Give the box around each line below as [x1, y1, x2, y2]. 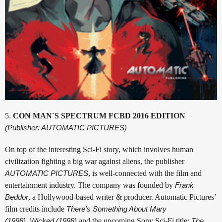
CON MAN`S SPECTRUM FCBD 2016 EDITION [13, 111, 185, 120]
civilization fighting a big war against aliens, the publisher [5, 157, 184, 166]
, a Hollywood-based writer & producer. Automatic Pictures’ [28, 192, 216, 201]
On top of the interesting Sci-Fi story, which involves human [5, 145, 193, 154]
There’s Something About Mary [66, 204, 166, 213]
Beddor [5, 192, 28, 201]
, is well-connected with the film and [88, 168, 202, 177]
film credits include [5, 204, 66, 213]
